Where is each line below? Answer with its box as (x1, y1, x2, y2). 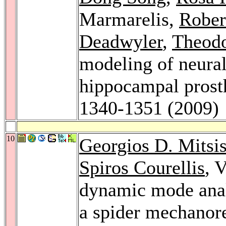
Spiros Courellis (79, 156, 205, 178)
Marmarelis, (79, 8, 179, 30)
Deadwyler (79, 30, 162, 52)
